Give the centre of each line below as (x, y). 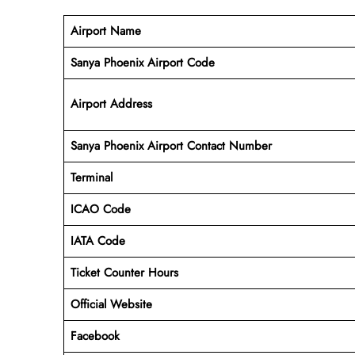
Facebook (95, 336)
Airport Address (111, 103)
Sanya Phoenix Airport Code (142, 62)
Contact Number (229, 145)
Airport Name (105, 31)
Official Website (111, 304)
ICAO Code (100, 209)
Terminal (91, 177)
